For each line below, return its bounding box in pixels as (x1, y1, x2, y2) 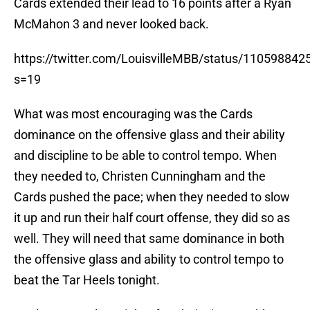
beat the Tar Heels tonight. (14, 273, 160, 288)
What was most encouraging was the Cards (14, 107, 253, 122)
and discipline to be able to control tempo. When (14, 148, 277, 163)
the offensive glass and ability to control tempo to (14, 252, 284, 267)
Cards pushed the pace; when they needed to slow (14, 190, 290, 205)
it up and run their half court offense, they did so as (14, 210, 290, 226)
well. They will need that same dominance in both (14, 231, 284, 246)
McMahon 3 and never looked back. (14, 17, 209, 32)
